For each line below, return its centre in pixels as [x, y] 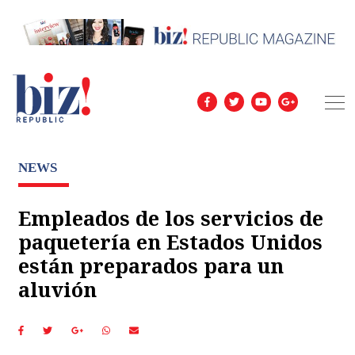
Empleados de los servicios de [171, 218]
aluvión [57, 289]
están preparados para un [151, 265]
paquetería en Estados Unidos [170, 241]
